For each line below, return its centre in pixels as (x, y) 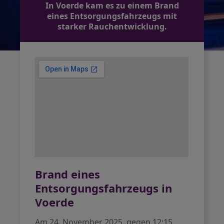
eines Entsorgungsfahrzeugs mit (112, 16)
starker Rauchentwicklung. (112, 26)
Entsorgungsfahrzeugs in (104, 188)
